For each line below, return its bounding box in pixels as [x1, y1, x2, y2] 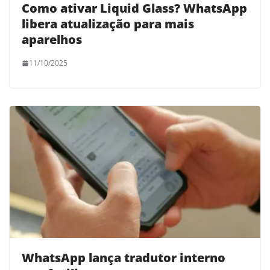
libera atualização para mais [22, 16, 194, 33]
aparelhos [22, 31, 82, 48]
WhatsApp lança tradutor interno [22, 249, 225, 266]
